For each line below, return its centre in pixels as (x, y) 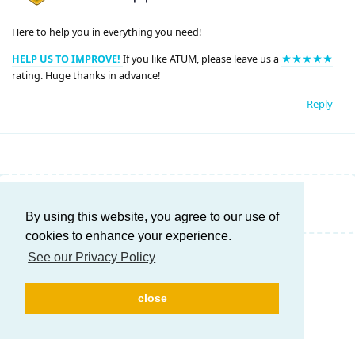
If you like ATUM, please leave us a (202, 59)
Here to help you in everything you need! (107, 32)
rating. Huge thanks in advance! (86, 75)
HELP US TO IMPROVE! (67, 59)
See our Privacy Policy (92, 258)
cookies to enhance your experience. (128, 236)
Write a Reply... (86, 202)
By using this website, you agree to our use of (152, 217)
